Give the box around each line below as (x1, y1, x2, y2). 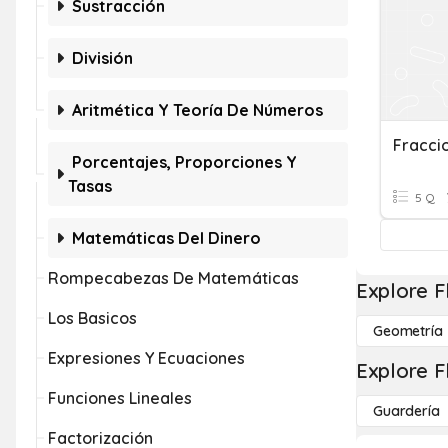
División (72, 48, 133, 68)
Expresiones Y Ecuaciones (48, 348, 245, 368)
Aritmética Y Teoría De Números (72, 100, 323, 120)
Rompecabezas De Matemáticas (48, 268, 299, 288)
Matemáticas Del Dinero (72, 228, 261, 248)
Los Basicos (48, 308, 137, 328)
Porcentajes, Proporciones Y (72, 152, 297, 172)
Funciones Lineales (48, 388, 192, 408)
